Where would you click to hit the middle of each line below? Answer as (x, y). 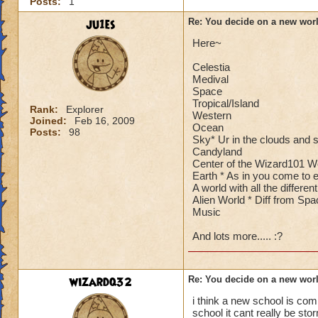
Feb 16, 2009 (105, 121)
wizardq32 (101, 283)
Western (212, 115)
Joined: (50, 121)
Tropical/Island (226, 103)
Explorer (85, 109)
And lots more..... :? (237, 236)
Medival (210, 79)
